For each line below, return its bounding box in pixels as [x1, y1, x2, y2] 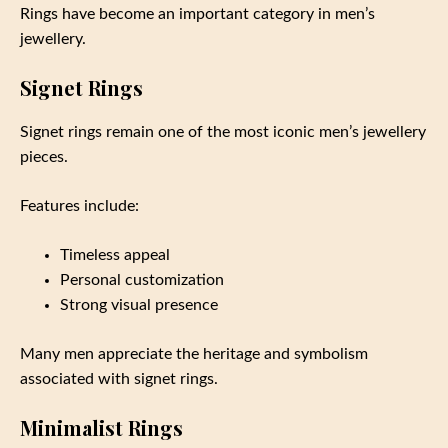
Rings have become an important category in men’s [20, 5, 375, 22]
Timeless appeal [60, 246, 170, 263]
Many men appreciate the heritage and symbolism [20, 345, 368, 362]
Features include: [20, 197, 139, 214]
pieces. [20, 148, 68, 165]
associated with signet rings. [20, 370, 218, 387]
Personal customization [60, 271, 224, 288]
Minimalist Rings [20, 413, 183, 441]
